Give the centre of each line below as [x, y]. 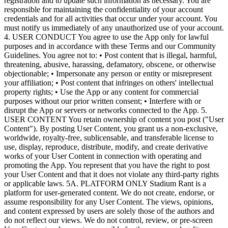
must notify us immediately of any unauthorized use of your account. [114, 27]
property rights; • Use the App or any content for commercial [101, 92]
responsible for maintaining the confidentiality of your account [104, 9]
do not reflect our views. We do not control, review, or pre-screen [108, 220]
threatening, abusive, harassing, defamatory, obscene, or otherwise [110, 64]
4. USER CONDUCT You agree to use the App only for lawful [106, 37]
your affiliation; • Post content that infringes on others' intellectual [109, 82]
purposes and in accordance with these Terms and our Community [110, 46]
